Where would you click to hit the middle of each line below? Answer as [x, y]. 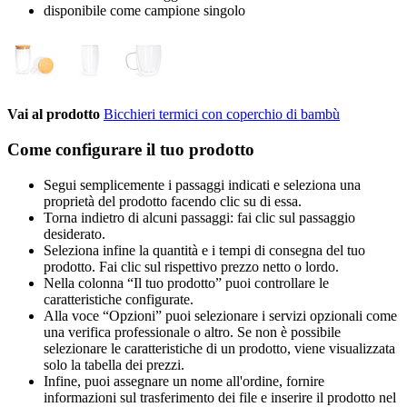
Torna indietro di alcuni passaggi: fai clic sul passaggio [199, 217]
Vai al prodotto [54, 114]
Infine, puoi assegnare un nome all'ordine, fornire [184, 381]
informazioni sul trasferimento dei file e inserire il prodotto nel [220, 397]
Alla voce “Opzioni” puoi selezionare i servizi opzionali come [220, 315]
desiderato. [74, 233]
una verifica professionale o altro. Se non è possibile [192, 332]
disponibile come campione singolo [144, 11]
